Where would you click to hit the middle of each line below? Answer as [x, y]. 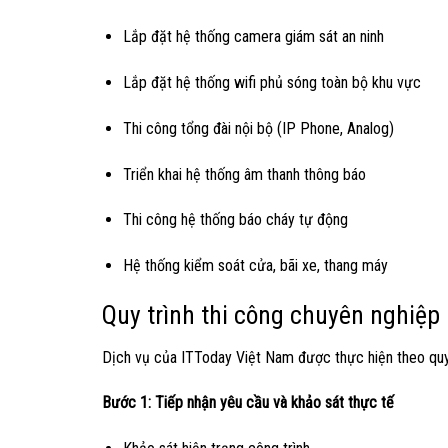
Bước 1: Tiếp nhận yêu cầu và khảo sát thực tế [248, 403]
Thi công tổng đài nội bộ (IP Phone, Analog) [258, 128]
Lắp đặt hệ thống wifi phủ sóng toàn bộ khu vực [271, 82]
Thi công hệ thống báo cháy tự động [235, 220]
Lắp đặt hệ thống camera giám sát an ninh [253, 37]
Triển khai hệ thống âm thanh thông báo [244, 174]
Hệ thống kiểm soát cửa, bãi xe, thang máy [255, 266]
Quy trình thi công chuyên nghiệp [271, 314]
